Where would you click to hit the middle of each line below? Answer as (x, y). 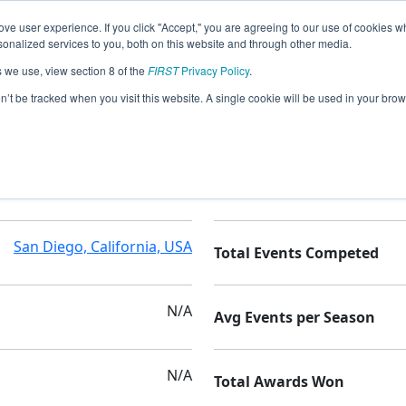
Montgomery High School (104, 182)
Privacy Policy (214, 70)
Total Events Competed (296, 252)
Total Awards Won (279, 381)
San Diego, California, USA (103, 246)
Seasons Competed (282, 188)
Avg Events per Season (295, 317)
